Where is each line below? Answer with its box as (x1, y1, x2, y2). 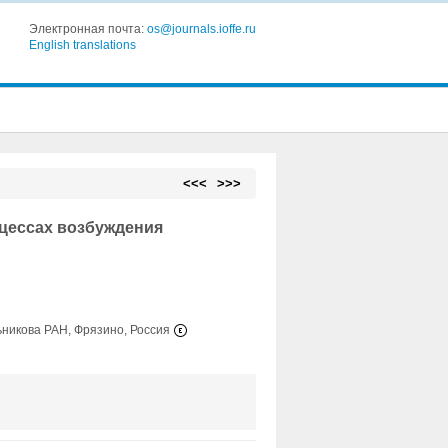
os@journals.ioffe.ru (146, 22, 256, 36)
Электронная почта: (28, 22, 147, 36)
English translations (28, 38, 136, 52)
